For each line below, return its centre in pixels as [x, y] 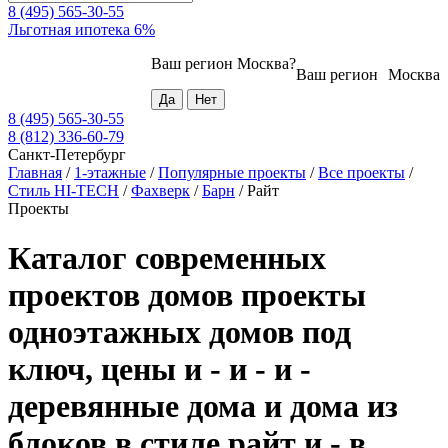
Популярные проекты [232, 173]
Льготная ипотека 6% [81, 30]
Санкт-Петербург [67, 155]
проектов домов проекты [187, 294]
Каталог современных [167, 257]
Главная [35, 173]
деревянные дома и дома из [203, 405]
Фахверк [160, 191]
